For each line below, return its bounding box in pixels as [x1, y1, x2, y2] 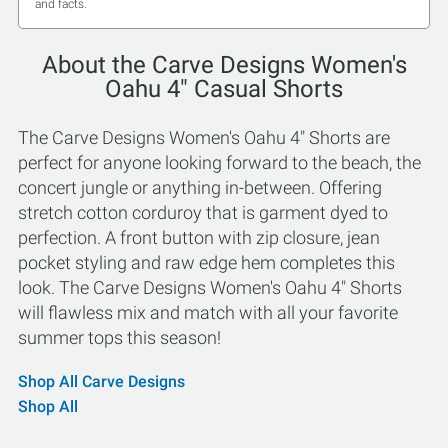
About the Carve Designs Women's [41, 51, 407, 80]
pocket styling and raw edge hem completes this [18, 252, 395, 274]
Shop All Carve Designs [18, 372, 185, 392]
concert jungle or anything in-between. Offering [18, 177, 382, 199]
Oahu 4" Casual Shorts [105, 75, 343, 104]
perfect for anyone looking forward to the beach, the [18, 152, 421, 174]
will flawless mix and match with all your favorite [18, 302, 398, 324]
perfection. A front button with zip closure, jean [18, 227, 380, 249]
